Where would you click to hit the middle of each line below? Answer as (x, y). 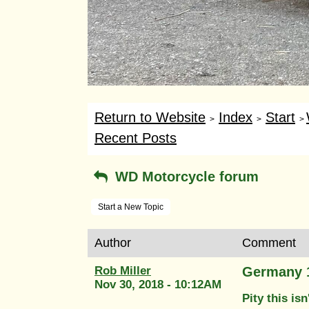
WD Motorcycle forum (185, 176)
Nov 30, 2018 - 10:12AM (158, 284)
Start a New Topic (131, 207)
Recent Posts (136, 138)
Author (113, 242)
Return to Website (150, 117)
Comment (269, 242)
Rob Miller (123, 270)
